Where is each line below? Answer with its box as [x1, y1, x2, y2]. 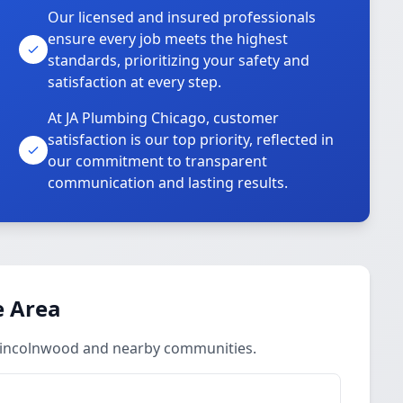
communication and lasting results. [48, 173, 289, 193]
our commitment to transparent [48, 151, 268, 171]
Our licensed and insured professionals [48, 7, 317, 27]
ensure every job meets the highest [48, 29, 289, 49]
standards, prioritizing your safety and [48, 50, 310, 70]
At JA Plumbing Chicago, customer [48, 108, 280, 128]
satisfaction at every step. [48, 72, 222, 92]
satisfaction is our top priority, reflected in [48, 130, 335, 149]
